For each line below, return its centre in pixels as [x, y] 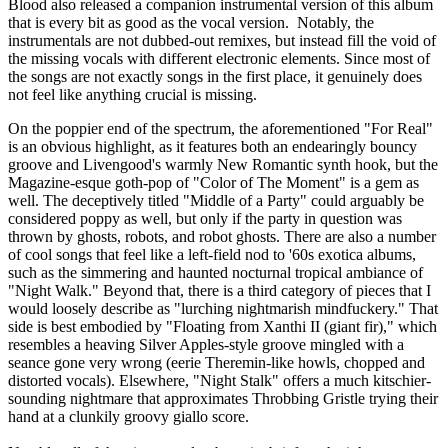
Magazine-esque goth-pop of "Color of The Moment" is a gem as [213, 183]
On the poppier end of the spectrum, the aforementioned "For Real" [220, 129]
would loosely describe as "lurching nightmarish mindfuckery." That [223, 309]
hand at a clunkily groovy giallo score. [128, 417]
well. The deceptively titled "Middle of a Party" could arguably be [216, 201]
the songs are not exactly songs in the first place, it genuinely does [215, 77]
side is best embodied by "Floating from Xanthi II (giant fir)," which [222, 327]
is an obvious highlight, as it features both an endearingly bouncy [212, 147]
